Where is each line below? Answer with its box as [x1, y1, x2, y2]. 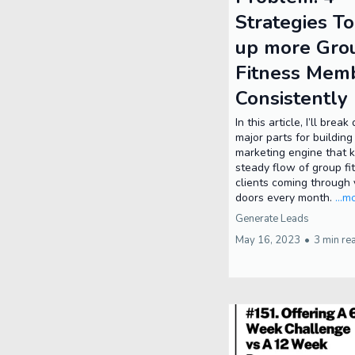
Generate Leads [235, 211, 309, 226]
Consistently [235, 85, 348, 111]
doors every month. [235, 189, 335, 205]
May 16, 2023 [235, 232, 300, 247]
